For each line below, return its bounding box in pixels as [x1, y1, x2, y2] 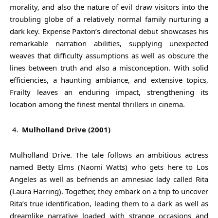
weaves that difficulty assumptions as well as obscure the [10, 50, 208, 60]
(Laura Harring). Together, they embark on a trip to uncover [10, 186, 208, 196]
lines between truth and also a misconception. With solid [10, 62, 208, 73]
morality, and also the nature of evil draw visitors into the [10, 1, 208, 12]
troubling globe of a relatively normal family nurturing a [10, 14, 208, 24]
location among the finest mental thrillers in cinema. [10, 99, 185, 109]
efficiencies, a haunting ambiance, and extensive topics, [10, 74, 208, 85]
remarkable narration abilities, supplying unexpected [10, 38, 208, 48]
